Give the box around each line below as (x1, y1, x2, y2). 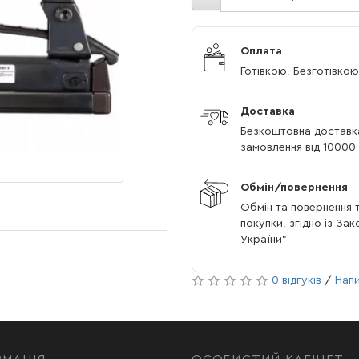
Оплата (240, 46, 282, 57)
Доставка (240, 106, 295, 117)
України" (240, 234, 287, 245)
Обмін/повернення (240, 182, 348, 193)
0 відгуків (272, 275, 321, 286)
